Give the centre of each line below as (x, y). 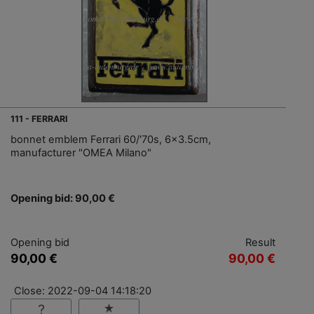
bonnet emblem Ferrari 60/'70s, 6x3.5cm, (111, 140)
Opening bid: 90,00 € (63, 199)
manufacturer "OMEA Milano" (81, 153)
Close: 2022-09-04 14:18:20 (83, 291)
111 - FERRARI (39, 119)
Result (260, 243)
